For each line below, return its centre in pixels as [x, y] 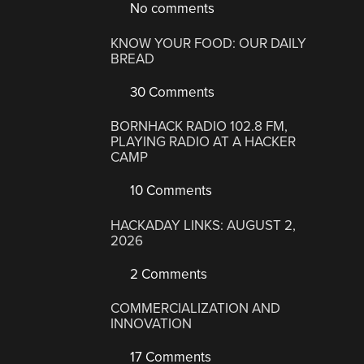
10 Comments [170, 191]
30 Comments [171, 92]
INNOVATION [152, 324]
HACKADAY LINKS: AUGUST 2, [204, 225]
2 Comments [167, 274]
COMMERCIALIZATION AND [196, 309]
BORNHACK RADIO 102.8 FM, [199, 127]
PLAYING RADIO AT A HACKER [204, 142]
